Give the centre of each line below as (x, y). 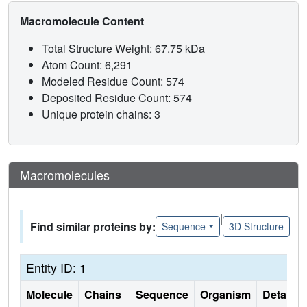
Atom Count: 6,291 (88, 64)
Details (280, 294)
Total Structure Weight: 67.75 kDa (125, 48)
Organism (225, 294)
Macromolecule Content (83, 21)
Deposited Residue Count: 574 (118, 97)
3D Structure (256, 226)
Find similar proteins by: (93, 226)
